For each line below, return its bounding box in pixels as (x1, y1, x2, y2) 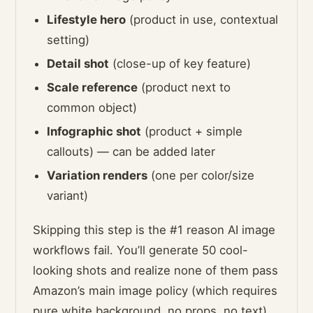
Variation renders (47, 168, 148, 182)
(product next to (138, 80, 231, 94)
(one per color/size (147, 168, 255, 182)
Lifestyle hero (47, 12, 126, 27)
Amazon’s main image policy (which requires (33, 283, 278, 298)
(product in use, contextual (126, 12, 279, 27)
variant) (47, 188, 89, 203)
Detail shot (47, 56, 110, 71)
